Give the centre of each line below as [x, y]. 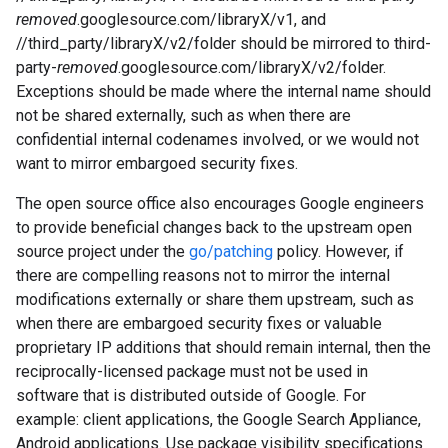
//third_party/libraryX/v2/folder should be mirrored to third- [223, 43]
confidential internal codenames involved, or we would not [217, 139]
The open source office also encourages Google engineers [220, 203]
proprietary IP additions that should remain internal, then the [223, 347]
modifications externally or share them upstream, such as [215, 299]
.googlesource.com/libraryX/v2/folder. [252, 67]
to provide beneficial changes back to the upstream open [214, 227]
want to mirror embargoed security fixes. [157, 163]
